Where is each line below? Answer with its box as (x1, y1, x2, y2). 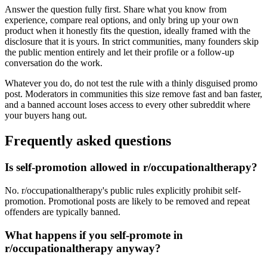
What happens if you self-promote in (5, 228, 183, 241)
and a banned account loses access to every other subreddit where (5, 100, 250, 110)
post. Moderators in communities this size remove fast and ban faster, (5, 89, 262, 100)
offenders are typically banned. (5, 206, 120, 217)
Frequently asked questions (5, 133, 171, 149)
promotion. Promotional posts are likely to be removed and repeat (5, 195, 250, 206)
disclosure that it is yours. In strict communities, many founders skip (5, 36, 259, 47)
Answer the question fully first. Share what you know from (5, 4, 226, 15)
